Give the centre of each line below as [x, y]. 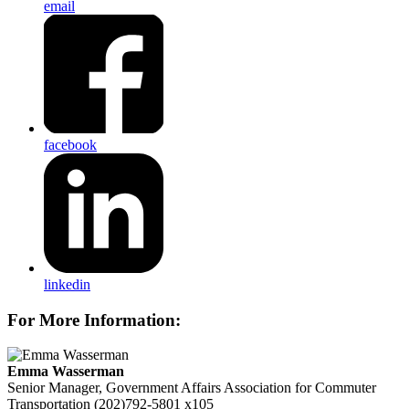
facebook [70, 145]
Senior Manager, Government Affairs [114, 388]
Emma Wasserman [66, 372]
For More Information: [94, 320]
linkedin [67, 284]
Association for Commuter [300, 388]
